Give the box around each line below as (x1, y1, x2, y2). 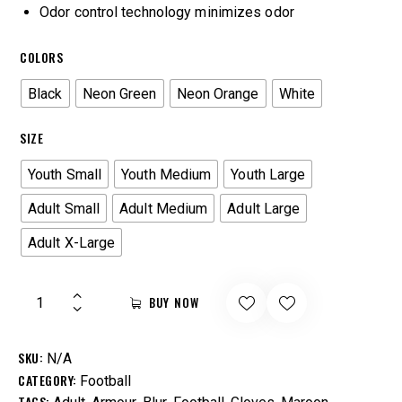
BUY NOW (149, 293, 200, 312)
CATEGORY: (18, 371, 80, 390)
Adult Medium (119, 199, 208, 217)
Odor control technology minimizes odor (39, 4, 294, 22)
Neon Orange (176, 84, 259, 102)
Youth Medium (121, 165, 212, 183)
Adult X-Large (28, 233, 116, 251)
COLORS (20, 48, 63, 67)
